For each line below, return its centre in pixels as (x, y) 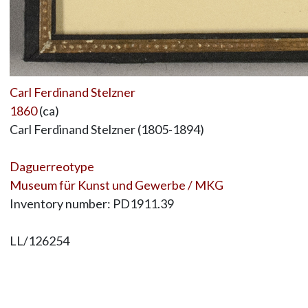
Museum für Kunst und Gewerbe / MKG (116, 185)
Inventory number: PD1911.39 (91, 203)
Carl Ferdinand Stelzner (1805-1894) (107, 129)
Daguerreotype (52, 166)
